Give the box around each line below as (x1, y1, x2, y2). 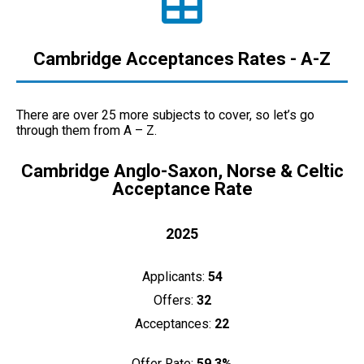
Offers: (153, 292, 193, 309)
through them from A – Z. (16, 123, 157, 139)
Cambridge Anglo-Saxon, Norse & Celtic (20, 161, 344, 182)
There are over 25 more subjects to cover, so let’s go (16, 107, 314, 123)
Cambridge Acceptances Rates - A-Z (33, 49, 331, 70)
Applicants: (141, 269, 208, 285)
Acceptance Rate (111, 179, 253, 200)
